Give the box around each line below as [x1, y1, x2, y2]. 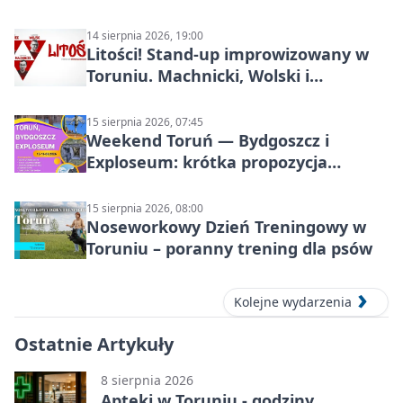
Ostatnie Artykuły [14, 331, 174, 356]
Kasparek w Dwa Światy [86, 85, 277, 108]
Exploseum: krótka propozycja [86, 150, 327, 173]
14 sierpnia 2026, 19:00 [86, 27, 203, 43]
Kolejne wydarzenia [234, 292, 352, 310]
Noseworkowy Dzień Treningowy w [86, 215, 366, 237]
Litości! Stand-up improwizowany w [86, 42, 369, 65]
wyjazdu [86, 172, 152, 194]
